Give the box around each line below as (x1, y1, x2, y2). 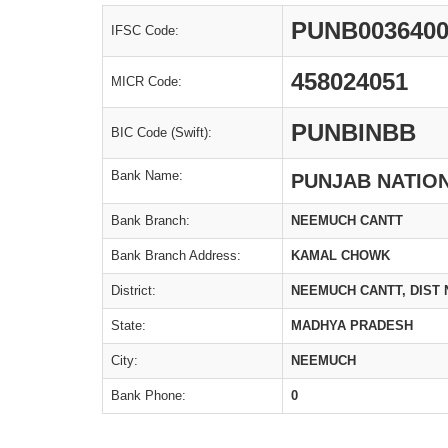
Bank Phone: (111, 388, 186, 403)
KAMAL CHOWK (291, 248, 390, 263)
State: (111, 318, 146, 333)
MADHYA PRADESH (291, 318, 413, 333)
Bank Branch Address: (111, 248, 241, 263)
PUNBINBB (291, 119, 416, 146)
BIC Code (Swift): (111, 125, 212, 140)
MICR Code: (111, 74, 182, 89)
